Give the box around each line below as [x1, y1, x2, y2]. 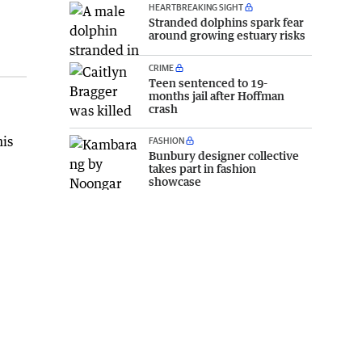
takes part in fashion [149, 162, 256, 176]
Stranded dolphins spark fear [149, 15, 304, 29]
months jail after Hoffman [149, 89, 284, 103]
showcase [149, 175, 201, 189]
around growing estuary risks [149, 27, 305, 42]
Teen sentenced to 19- [149, 76, 267, 90]
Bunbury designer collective [149, 149, 299, 163]
